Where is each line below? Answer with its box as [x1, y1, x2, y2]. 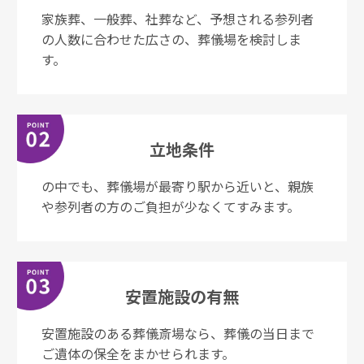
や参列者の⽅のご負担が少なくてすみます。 [41, 196, 300, 216]
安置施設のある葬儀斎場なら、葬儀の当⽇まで [41, 323, 314, 343]
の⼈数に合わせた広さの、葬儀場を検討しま [41, 28, 301, 49]
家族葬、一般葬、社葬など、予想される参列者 [41, 8, 314, 28]
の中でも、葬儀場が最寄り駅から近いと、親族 [41, 175, 314, 196]
